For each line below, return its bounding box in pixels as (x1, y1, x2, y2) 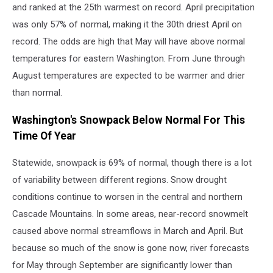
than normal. (12, 87, 62, 99)
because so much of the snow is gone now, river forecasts (12, 243, 249, 254)
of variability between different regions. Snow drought (12, 174, 227, 186)
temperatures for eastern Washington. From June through (12, 53, 245, 65)
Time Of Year (12, 129, 76, 142)
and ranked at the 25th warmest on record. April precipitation (12, 2, 255, 13)
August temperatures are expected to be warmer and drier (12, 70, 245, 82)
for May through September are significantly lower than (12, 260, 232, 271)
